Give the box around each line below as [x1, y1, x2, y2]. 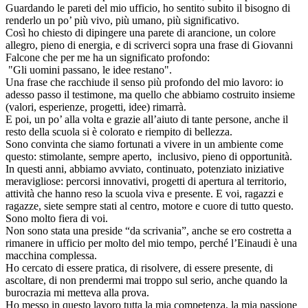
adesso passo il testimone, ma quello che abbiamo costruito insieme [5, 89, 295, 101]
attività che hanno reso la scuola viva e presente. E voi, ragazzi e [5, 188, 283, 200]
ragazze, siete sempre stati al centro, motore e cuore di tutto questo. [5, 200, 294, 212]
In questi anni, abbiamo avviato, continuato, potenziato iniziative [5, 163, 284, 175]
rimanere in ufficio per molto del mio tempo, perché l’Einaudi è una [5, 237, 297, 250]
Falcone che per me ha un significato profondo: [5, 52, 210, 64]
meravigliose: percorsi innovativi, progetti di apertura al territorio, [5, 175, 287, 188]
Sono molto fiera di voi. [5, 212, 108, 225]
